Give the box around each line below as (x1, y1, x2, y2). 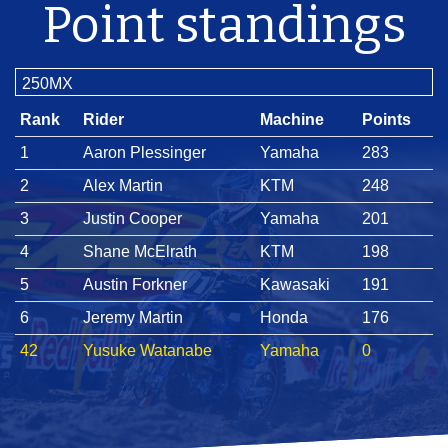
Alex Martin (82, 176, 163, 194)
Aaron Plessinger (82, 143, 206, 161)
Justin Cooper (82, 209, 182, 227)
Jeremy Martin (82, 308, 183, 326)
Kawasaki (259, 275, 330, 293)
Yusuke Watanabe (82, 341, 212, 359)
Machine (259, 110, 324, 128)
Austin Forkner (82, 275, 187, 293)
